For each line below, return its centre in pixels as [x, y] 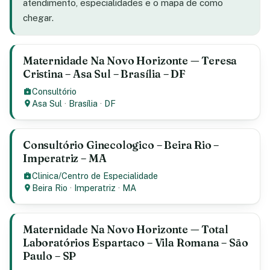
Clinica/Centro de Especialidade [95, 176]
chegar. [38, 18]
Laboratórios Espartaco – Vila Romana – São [136, 243]
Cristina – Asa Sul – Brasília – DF [105, 74]
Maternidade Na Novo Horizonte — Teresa [130, 61]
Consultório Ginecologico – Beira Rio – [121, 145]
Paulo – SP [50, 256]
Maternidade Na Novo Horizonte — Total [126, 229]
